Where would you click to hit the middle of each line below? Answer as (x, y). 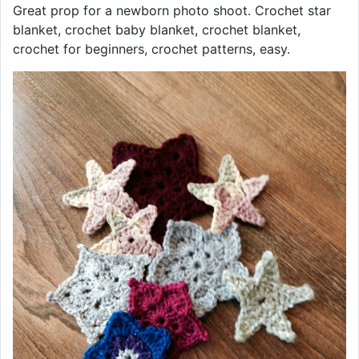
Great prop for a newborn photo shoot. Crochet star (172, 10)
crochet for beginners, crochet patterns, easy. (151, 48)
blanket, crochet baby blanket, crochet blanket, (157, 29)
